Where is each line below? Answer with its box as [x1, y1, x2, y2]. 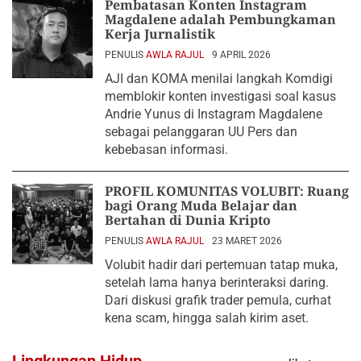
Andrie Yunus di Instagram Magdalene [105, 106, 322, 122]
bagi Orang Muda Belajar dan [105, 196, 297, 214]
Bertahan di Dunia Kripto [105, 210, 271, 229]
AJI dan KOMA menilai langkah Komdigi [105, 70, 333, 86]
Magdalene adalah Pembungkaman [105, 10, 336, 28]
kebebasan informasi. [105, 141, 228, 157]
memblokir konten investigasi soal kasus [105, 88, 336, 104]
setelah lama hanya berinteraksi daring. [105, 274, 329, 290]
